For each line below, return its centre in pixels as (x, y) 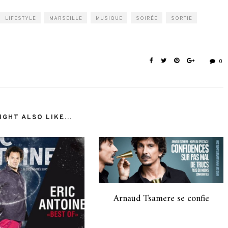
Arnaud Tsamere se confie (161, 198)
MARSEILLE (66, 19)
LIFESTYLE (21, 19)
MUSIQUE (109, 19)
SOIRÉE (147, 19)
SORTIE (182, 19)
